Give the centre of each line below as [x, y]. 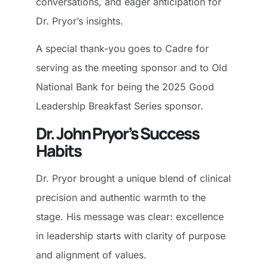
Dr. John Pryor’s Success [118, 133]
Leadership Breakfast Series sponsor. [121, 106]
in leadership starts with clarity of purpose [131, 235]
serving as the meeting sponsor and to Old [132, 68]
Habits [59, 150]
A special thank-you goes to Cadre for [122, 49]
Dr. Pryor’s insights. [81, 21]
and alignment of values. [93, 255]
